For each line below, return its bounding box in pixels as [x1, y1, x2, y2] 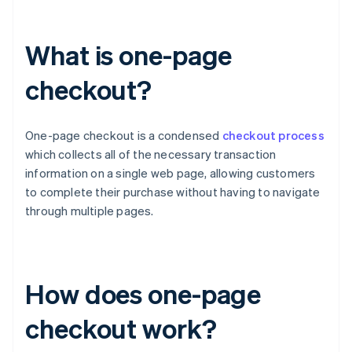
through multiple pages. [25, 203, 154, 219]
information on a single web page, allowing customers [25, 165, 316, 181]
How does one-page [25, 277, 262, 311]
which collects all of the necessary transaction [25, 146, 277, 163]
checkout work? [25, 311, 217, 346]
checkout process [222, 127, 324, 144]
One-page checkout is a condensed [25, 127, 222, 144]
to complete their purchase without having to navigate [25, 184, 321, 200]
